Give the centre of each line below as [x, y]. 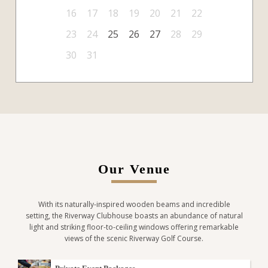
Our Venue [134, 169]
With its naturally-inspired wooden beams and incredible [134, 204]
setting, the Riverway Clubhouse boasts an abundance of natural [134, 216]
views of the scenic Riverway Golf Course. [134, 238]
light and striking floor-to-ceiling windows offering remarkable [134, 227]
